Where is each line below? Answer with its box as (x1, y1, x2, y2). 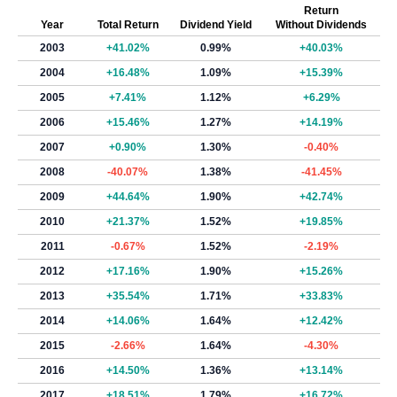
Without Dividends (276, 19, 367, 31)
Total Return (97, 19, 159, 31)
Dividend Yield (179, 19, 252, 31)
